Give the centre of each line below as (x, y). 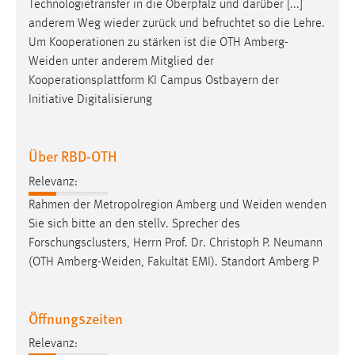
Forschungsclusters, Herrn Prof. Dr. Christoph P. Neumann (176, 243)
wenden (304, 205)
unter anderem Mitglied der (141, 62)
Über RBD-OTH (73, 156)
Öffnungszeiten (76, 318)
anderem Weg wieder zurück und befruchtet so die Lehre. (177, 24)
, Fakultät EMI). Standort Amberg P (230, 262)
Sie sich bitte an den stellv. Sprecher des (134, 224)
